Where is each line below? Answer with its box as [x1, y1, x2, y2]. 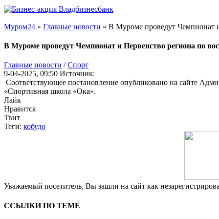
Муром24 [4, 22, 35, 31]
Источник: [60, 69, 95, 78]
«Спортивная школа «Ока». [4, 87, 96, 96]
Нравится [4, 105, 36, 113]
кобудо [23, 122, 45, 131]
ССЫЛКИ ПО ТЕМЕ [4, 201, 80, 210]
